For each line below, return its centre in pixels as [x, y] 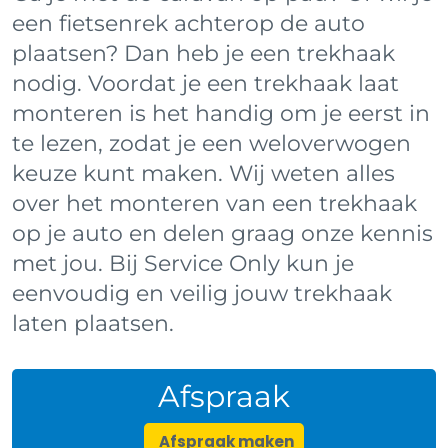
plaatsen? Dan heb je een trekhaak [203, 53]
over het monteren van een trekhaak [214, 203]
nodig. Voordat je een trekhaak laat [205, 83]
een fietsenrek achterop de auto [188, 23]
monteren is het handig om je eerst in [221, 113]
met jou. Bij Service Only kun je [183, 263]
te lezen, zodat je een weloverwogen [211, 143]
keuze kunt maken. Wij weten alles [203, 173]
